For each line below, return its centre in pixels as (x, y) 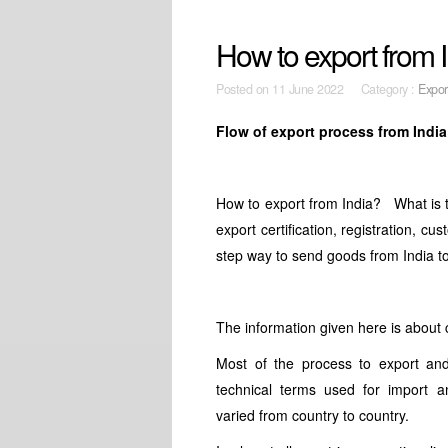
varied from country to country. (313, 415)
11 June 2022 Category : (345, 89)
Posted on (244, 89)
